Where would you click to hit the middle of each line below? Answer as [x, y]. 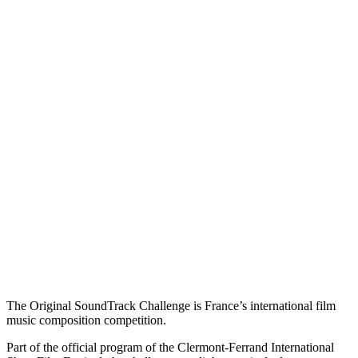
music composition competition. [86, 320]
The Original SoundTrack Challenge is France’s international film [171, 305]
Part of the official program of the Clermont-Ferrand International [170, 347]
